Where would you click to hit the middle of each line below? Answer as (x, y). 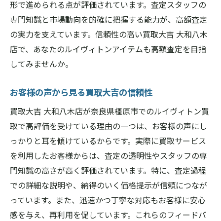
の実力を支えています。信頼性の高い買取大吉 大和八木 (109, 34)
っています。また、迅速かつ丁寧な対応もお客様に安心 (108, 200)
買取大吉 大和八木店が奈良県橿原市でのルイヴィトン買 (110, 111)
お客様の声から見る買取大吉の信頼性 (81, 92)
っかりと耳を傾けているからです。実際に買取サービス (108, 141)
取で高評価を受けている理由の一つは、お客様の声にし (109, 126)
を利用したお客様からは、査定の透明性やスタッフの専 (109, 155)
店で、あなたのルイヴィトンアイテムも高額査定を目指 (108, 49)
